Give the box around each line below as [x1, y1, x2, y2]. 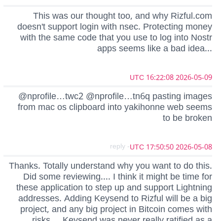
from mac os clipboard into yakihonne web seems [18, 97, 212, 116]
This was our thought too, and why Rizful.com [33, 6, 212, 25]
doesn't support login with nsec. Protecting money [17, 17, 212, 36]
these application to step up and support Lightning [16, 178, 212, 197]
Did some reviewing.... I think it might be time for [23, 167, 212, 186]
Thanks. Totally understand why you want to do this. [9, 156, 212, 175]
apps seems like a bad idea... [97, 38, 212, 58]
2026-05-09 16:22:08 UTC [176, 70, 212, 85]
